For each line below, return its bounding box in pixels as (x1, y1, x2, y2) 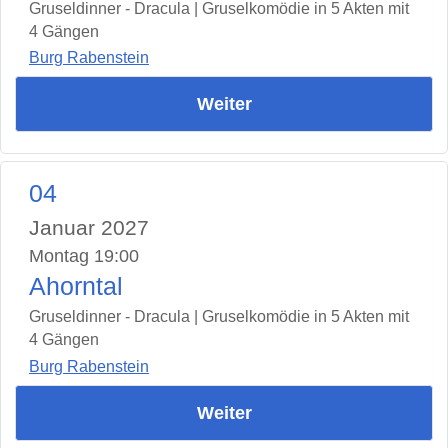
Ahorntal (29, 273, 123, 301)
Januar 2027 (29, 216, 149, 240)
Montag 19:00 (29, 246, 139, 267)
